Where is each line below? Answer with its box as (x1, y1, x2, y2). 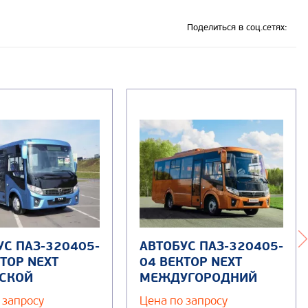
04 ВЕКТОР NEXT (140, 254, 242, 271)
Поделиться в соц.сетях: (187, 21, 287, 33)
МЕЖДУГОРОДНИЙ (140, 270, 257, 287)
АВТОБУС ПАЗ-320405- (140, 239, 283, 255)
